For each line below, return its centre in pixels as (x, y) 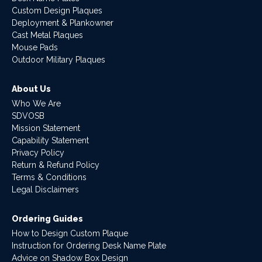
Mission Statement (46, 128)
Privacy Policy (38, 153)
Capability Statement (50, 140)
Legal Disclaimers (45, 189)
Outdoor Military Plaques (58, 60)
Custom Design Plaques (57, 11)
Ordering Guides (47, 219)
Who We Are (36, 104)
